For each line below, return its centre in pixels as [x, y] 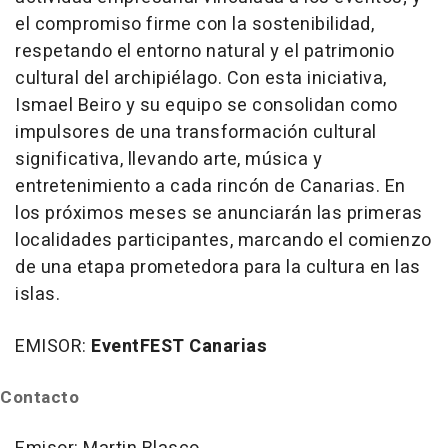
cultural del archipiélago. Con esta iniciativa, [201, 79]
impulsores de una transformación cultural [196, 133]
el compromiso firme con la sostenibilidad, [194, 25]
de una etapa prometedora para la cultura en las [218, 268]
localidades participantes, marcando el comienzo [223, 241]
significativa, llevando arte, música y [168, 160]
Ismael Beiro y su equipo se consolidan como [206, 106]
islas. [37, 295]
